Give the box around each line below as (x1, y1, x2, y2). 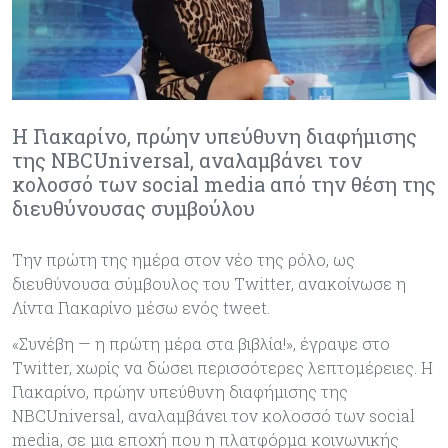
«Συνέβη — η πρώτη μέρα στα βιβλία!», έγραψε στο (12, 332, 390, 354)
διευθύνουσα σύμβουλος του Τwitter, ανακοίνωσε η (12, 272, 406, 294)
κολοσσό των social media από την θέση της (12, 170, 436, 197)
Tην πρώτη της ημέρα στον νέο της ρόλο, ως (12, 248, 355, 270)
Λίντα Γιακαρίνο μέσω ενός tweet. (12, 296, 270, 318)
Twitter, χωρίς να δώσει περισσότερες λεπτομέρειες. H (12, 356, 433, 378)
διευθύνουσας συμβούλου (12, 194, 255, 221)
